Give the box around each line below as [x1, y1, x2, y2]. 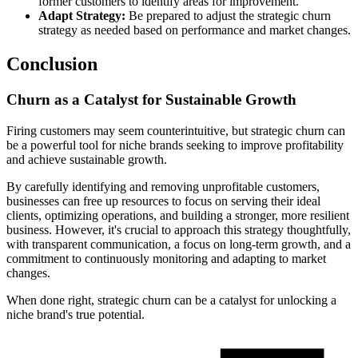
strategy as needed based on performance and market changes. [38, 23, 351, 38]
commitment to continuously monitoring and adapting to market [6, 251, 326, 265]
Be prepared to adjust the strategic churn [125, 9, 331, 23]
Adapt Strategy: [38, 9, 125, 23]
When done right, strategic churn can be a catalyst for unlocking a [6, 292, 336, 307]
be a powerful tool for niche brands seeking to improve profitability [6, 137, 344, 152]
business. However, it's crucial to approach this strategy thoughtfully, [6, 222, 351, 237]
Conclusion [6, 54, 97, 75]
